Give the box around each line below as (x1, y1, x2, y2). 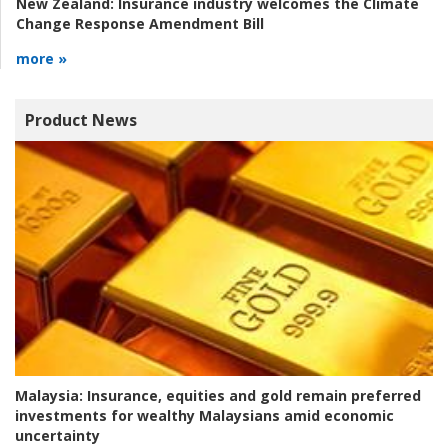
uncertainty (15, 426, 100, 446)
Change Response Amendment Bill (16, 14, 264, 34)
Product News (25, 109, 137, 132)
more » (16, 49, 67, 69)
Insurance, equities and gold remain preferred (83, 386, 421, 406)
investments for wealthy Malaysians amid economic (15, 406, 394, 426)
